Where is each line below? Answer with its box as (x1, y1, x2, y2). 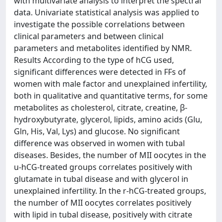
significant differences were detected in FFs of (14, 66, 186, 77)
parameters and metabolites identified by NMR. (14, 42, 192, 54)
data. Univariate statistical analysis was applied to (14, 6, 199, 18)
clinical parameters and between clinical (14, 30, 164, 42)
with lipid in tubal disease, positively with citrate (14, 209, 192, 220)
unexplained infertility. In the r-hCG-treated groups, (14, 185, 206, 196)
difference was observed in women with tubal (14, 137, 185, 149)
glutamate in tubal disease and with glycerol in (14, 173, 188, 184)
